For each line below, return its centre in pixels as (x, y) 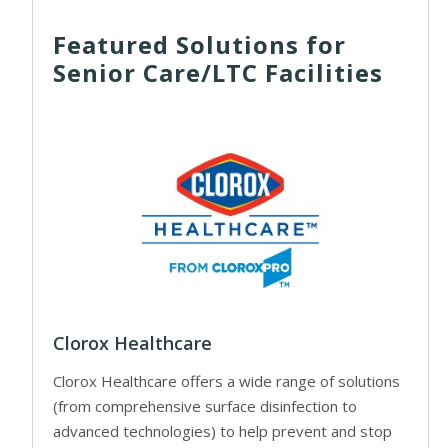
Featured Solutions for (199, 44)
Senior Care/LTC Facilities (218, 72)
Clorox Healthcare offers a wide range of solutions (226, 381)
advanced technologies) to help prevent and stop (222, 431)
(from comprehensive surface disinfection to (205, 406)
